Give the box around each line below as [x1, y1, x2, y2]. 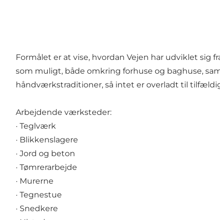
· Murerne [16, 176, 54, 186]
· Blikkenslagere [16, 135, 78, 145]
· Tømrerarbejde [16, 163, 77, 172]
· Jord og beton [16, 149, 75, 159]
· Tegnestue [16, 190, 62, 200]
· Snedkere [16, 204, 58, 214]
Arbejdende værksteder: [16, 108, 111, 117]
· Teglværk [16, 121, 56, 131]
